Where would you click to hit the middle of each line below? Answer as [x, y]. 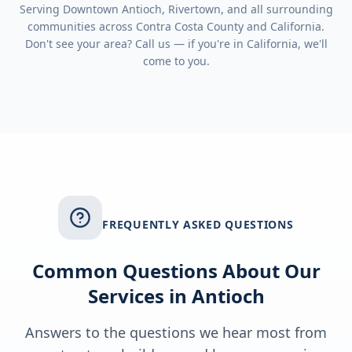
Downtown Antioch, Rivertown [141, 9]
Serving [41, 9]
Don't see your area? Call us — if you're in [136, 44]
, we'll [312, 44]
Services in [139, 296]
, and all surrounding [277, 9]
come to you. [176, 61]
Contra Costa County [190, 26]
